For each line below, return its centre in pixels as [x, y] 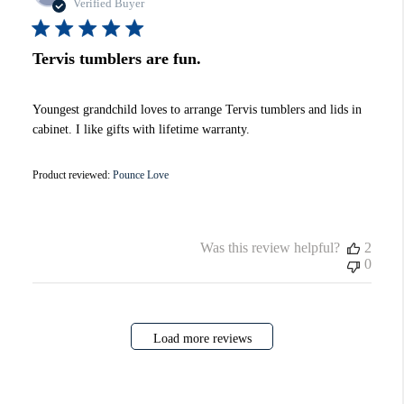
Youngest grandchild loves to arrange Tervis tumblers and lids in [197, 110]
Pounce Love [140, 175]
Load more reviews [202, 338]
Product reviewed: [72, 175]
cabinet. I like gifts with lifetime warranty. [141, 130]
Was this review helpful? [271, 248]
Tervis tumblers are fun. [116, 59]
